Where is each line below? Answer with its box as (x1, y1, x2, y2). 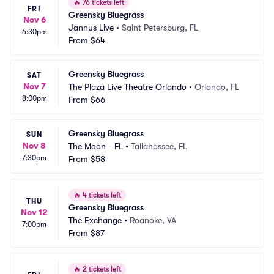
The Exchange (68, 215, 122, 225)
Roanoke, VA (130, 215, 176, 225)
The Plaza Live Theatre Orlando (68, 82, 187, 92)
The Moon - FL (68, 141, 123, 151)
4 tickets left (81, 191, 121, 199)
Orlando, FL (194, 82, 239, 92)
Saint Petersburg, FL (122, 23, 198, 32)
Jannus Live (68, 23, 114, 32)
